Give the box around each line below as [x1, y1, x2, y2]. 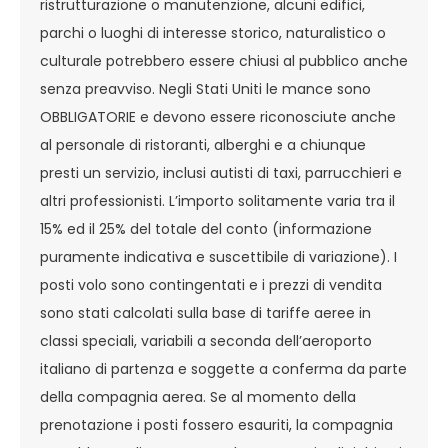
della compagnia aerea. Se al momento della [40, 386, 356, 407]
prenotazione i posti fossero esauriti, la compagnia [40, 414, 393, 435]
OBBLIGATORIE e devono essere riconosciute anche [40, 106, 396, 127]
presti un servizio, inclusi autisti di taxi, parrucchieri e [40, 162, 402, 183]
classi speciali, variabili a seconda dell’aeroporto [40, 330, 372, 351]
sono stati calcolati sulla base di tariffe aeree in [40, 302, 371, 323]
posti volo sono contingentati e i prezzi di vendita [40, 274, 382, 295]
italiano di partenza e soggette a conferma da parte [40, 358, 407, 379]
